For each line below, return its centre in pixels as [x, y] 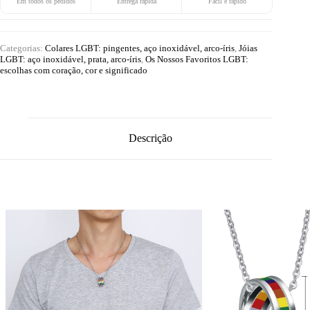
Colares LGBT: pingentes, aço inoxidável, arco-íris [140, 48]
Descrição [150, 138]
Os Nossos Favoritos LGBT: [197, 59]
